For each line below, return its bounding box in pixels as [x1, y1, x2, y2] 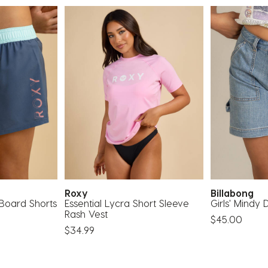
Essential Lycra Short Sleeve [65, 197, 189, 209]
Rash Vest [65, 208, 108, 220]
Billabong [211, 187, 260, 199]
